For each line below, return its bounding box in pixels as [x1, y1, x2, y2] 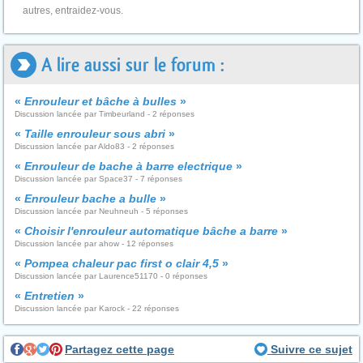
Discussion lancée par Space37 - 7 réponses [15, 174, 182, 183]
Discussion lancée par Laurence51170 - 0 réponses [15, 271, 207, 280]
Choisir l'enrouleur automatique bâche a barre [24, 224, 278, 237]
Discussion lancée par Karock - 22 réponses [15, 304, 179, 313]
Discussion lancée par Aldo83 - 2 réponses [15, 142, 174, 151]
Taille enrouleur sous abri [24, 127, 165, 140]
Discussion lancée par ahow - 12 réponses [15, 239, 173, 248]
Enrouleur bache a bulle [24, 192, 156, 205]
